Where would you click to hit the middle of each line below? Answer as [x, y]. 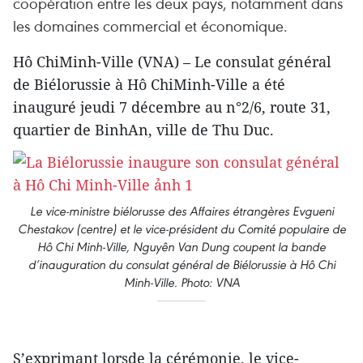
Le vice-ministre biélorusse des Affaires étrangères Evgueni [181, 211]
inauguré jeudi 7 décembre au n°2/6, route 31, [172, 107]
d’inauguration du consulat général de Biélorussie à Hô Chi [181, 265]
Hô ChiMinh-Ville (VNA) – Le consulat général [172, 62]
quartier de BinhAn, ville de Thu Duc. [143, 130]
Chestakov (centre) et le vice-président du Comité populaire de [181, 229]
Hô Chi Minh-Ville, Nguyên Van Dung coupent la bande [181, 247]
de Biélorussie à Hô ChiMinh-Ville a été [149, 84]
